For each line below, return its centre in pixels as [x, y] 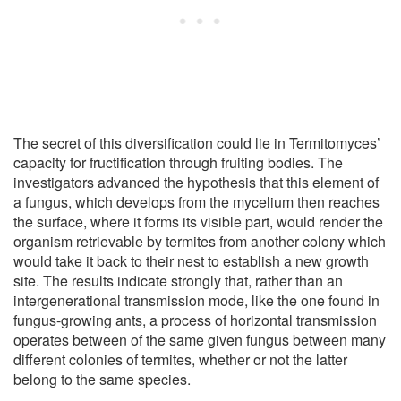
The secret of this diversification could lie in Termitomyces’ [197, 142]
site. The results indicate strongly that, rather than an [178, 280]
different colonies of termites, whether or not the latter [180, 359]
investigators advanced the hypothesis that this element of [196, 182]
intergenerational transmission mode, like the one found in [196, 300]
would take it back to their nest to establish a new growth [191, 260]
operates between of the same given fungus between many [200, 339]
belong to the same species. [102, 379]
